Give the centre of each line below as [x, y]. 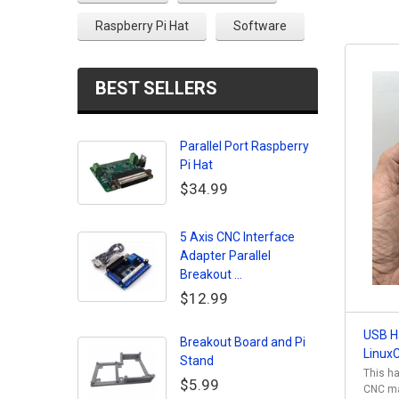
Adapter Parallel [225, 256]
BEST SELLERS [156, 88]
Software [260, 25]
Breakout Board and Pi [243, 342]
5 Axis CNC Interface [237, 237]
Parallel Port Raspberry [244, 146]
